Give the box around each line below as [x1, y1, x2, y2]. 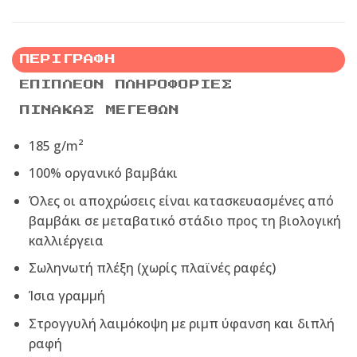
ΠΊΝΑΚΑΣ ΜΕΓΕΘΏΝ [19, 104, 180, 116]
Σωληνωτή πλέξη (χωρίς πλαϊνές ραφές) [28, 259, 276, 277]
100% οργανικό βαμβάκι [28, 164, 178, 182]
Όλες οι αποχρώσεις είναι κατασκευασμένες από [28, 191, 334, 210]
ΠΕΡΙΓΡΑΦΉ [19, 53, 116, 65]
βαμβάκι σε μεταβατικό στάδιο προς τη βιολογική [28, 211, 341, 229]
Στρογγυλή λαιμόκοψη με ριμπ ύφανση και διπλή [28, 314, 335, 332]
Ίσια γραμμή [28, 287, 105, 305]
